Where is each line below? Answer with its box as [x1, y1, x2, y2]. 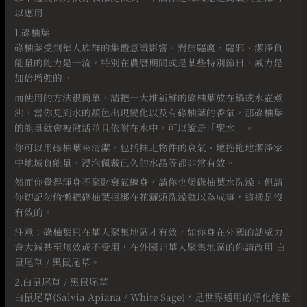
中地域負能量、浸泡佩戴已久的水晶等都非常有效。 [14, 155, 236, 169]
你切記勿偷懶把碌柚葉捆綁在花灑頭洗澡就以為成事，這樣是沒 [14, 190, 284, 204]
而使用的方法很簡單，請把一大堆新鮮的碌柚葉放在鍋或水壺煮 [14, 90, 284, 104]
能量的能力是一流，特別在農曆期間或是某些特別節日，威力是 [14, 55, 284, 69]
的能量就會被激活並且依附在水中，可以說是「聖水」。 [14, 120, 255, 134]
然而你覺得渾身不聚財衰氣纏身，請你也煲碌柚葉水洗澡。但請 [14, 175, 284, 189]
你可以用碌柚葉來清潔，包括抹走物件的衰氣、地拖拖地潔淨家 [14, 140, 284, 154]
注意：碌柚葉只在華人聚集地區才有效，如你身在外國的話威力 [14, 225, 284, 239]
